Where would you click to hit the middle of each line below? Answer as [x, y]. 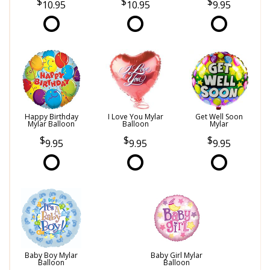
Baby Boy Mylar [52, 256]
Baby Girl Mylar [176, 256]
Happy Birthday [51, 116]
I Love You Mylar [135, 116]
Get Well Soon [219, 116]
